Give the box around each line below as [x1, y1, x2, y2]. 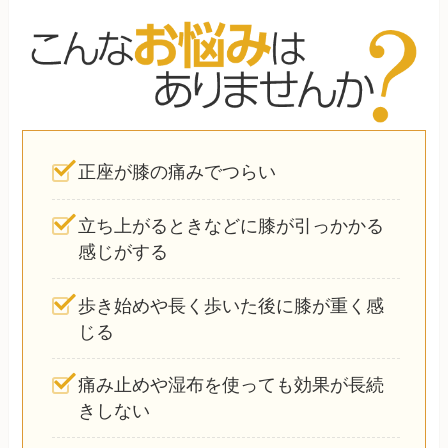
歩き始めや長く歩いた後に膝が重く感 [78, 295, 385, 316]
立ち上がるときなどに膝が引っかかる [78, 215, 385, 236]
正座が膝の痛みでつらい [78, 162, 277, 183]
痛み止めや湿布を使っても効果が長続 [78, 375, 385, 396]
